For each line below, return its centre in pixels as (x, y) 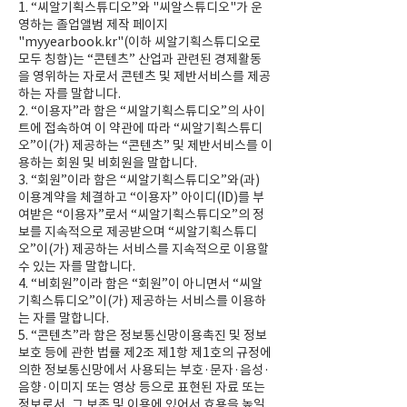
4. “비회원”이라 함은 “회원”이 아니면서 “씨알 (140, 283)
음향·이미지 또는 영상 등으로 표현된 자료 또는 (142, 387)
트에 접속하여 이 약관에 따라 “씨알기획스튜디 (140, 128)
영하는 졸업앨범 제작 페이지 (93, 25)
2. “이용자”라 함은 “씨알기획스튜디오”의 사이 (142, 111)
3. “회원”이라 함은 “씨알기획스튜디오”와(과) (139, 180)
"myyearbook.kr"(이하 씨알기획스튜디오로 (139, 42)
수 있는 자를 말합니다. (77, 266)
